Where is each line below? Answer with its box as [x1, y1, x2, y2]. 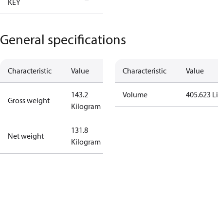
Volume [123, 90, 147, 99]
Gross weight [8, 95, 50, 105]
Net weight [8, 131, 44, 141]
